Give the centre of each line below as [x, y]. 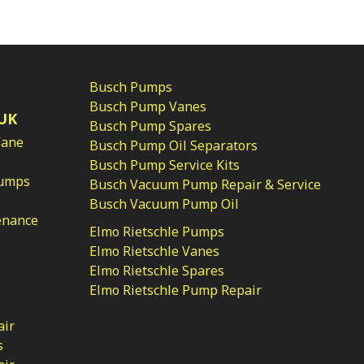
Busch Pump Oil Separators [173, 146]
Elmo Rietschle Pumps [157, 232]
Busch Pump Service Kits [165, 165]
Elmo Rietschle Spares [157, 271]
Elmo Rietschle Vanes [154, 251]
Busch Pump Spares [150, 126]
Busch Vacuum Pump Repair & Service [205, 185]
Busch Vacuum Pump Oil [164, 204]
